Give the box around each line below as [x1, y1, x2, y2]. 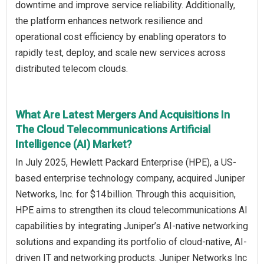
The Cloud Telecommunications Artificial [15, 123, 210, 136]
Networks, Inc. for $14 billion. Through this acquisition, [15, 189, 236, 200]
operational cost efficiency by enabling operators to [15, 31, 226, 43]
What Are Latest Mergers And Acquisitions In [15, 108, 230, 121]
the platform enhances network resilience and [15, 15, 203, 27]
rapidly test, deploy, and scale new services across [15, 47, 226, 59]
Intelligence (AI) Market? [15, 138, 132, 151]
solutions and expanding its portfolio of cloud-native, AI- [15, 236, 247, 248]
